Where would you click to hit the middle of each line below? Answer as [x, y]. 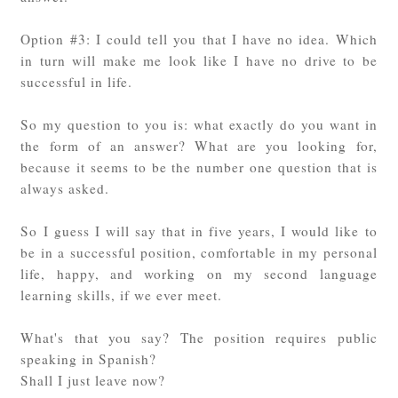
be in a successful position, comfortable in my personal [199, 253]
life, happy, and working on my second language [199, 274]
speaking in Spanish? [89, 359]
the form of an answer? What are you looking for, [199, 146]
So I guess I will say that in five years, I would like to [199, 231]
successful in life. [80, 82]
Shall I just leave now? [93, 381]
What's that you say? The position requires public [199, 338]
